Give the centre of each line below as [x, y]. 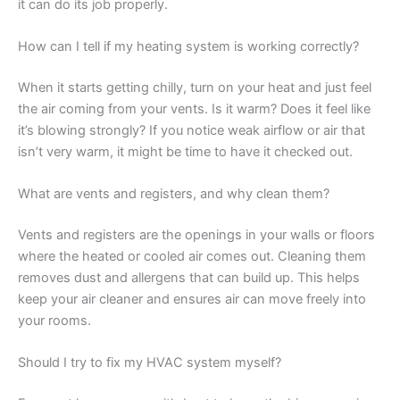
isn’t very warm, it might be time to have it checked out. [185, 151]
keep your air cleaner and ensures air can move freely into [192, 299]
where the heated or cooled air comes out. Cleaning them [192, 256]
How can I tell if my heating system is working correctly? [188, 46]
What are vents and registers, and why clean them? [174, 194]
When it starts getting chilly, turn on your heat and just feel [195, 87]
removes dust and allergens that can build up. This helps [189, 277]
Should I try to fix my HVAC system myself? [150, 363]
